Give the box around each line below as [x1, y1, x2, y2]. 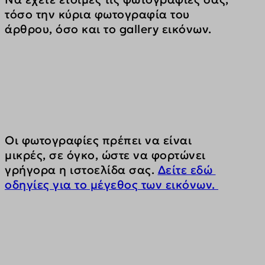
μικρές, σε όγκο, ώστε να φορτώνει [5, 147, 209, 162]
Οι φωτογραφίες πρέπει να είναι [5, 132, 195, 147]
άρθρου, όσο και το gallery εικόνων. [5, 22, 215, 37]
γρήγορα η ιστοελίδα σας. [5, 162, 158, 177]
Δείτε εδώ [157, 162, 216, 177]
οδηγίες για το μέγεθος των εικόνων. [5, 177, 218, 192]
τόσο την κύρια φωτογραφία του [5, 7, 193, 22]
